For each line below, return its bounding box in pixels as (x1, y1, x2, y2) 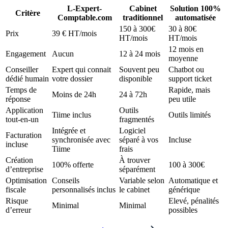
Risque (6, 196, 28, 206)
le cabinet (119, 185, 150, 194)
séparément (119, 165, 155, 174)
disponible (119, 74, 152, 83)
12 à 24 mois (119, 49, 160, 59)
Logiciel (119, 126, 146, 135)
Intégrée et (52, 126, 85, 135)
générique (168, 185, 200, 194)
